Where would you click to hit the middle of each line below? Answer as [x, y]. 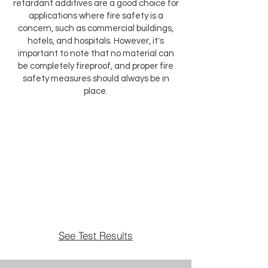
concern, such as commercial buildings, [96, 28]
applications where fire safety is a [96, 16]
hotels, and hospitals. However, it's [96, 41]
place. [96, 91]
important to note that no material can [96, 54]
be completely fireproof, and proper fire [96, 66]
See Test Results [96, 235]
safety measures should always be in [96, 79]
